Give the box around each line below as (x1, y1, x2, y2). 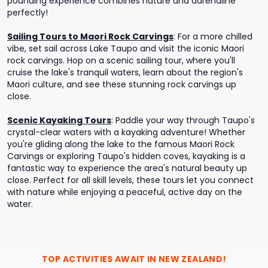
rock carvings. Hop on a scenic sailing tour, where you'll (7, 54, 235, 66)
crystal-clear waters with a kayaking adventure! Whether (7, 126, 245, 138)
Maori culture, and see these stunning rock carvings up (7, 78, 236, 90)
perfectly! (7, 7, 48, 19)
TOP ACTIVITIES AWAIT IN (41, 253, 159, 265)
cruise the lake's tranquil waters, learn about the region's (7, 66, 243, 78)
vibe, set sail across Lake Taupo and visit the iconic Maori (7, 42, 244, 54)
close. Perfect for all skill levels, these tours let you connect (7, 174, 254, 186)
